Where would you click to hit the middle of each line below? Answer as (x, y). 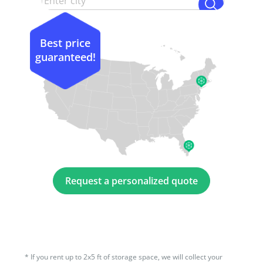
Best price (65, 43)
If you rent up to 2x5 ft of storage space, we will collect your (127, 257)
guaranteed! (65, 57)
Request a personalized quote (131, 181)
